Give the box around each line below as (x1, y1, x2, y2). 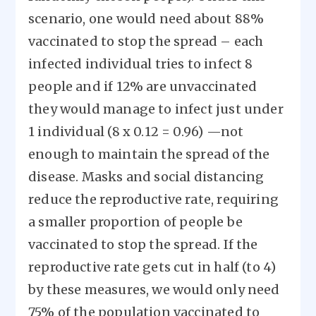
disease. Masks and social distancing (28, 169, 265, 185)
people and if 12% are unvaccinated (28, 78, 257, 95)
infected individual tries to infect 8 (28, 56, 253, 72)
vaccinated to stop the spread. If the (28, 236, 258, 253)
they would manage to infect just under (28, 101, 284, 117)
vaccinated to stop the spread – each (28, 33, 264, 49)
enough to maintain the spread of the (28, 146, 270, 162)
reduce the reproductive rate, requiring (28, 191, 279, 207)
